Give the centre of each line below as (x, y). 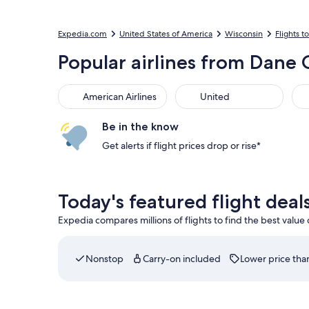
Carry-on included (182, 259)
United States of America (166, 34)
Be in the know (140, 127)
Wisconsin (244, 34)
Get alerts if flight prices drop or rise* (181, 146)
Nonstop (104, 259)
